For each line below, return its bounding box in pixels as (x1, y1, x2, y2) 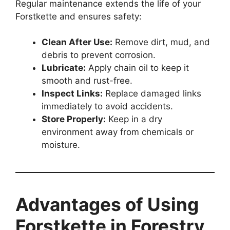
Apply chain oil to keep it (86, 63, 189, 73)
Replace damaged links (103, 88, 201, 99)
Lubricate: (42, 63, 86, 73)
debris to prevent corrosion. (42, 50, 156, 61)
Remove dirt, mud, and (112, 37, 210, 48)
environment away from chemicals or (42, 127, 194, 138)
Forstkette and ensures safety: (15, 11, 142, 22)
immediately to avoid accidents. (42, 101, 173, 112)
